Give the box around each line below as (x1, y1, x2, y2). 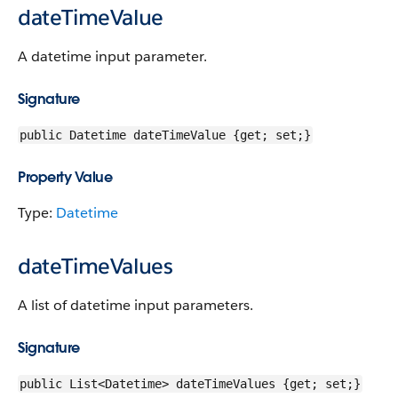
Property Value (18, 168, 112, 187)
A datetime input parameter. (18, 47, 207, 66)
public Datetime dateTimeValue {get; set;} (20, 128, 311, 142)
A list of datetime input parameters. (18, 296, 253, 314)
